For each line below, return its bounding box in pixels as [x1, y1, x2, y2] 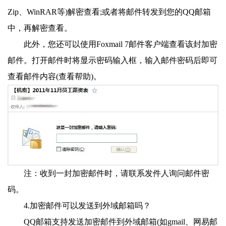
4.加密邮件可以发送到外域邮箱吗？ [24, 201, 151, 210]
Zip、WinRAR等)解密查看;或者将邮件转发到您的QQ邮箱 [8, 8, 211, 17]
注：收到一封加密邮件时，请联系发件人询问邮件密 [24, 169, 209, 178]
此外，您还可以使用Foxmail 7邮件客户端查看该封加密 [24, 40, 217, 49]
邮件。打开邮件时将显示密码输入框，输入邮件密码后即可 [8, 56, 217, 65]
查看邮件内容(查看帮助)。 [8, 72, 101, 81]
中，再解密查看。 [8, 24, 72, 33]
